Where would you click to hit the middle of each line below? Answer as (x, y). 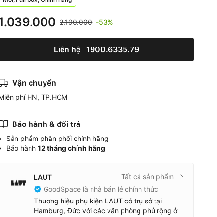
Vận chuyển (34, 83)
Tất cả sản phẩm (147, 177)
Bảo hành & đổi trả (46, 124)
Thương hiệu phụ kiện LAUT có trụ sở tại (98, 201)
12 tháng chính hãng (72, 148)
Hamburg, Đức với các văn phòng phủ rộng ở (106, 210)
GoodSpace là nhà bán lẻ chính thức (101, 189)
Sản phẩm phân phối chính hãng (58, 138)
